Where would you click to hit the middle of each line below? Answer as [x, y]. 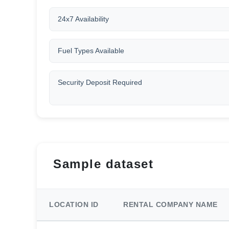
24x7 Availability [83, 19]
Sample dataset [103, 164]
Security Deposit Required [100, 83]
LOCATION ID [74, 205]
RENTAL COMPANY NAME [170, 205]
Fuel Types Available [91, 51]
